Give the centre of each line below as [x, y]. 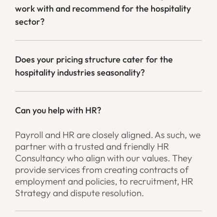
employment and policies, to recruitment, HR [104, 181]
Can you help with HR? [58, 110]
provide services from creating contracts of [102, 170]
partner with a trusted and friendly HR [92, 147]
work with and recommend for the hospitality [103, 9]
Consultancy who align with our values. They [104, 158]
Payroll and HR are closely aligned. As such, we [108, 135]
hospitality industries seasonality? [80, 73]
